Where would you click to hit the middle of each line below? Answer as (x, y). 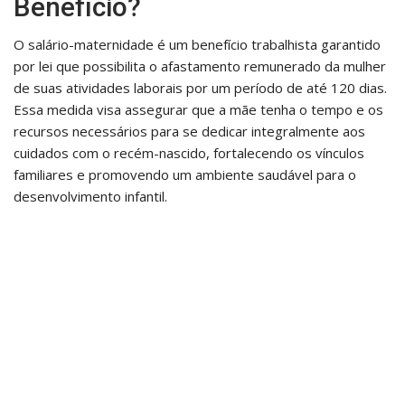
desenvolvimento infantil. (90, 196)
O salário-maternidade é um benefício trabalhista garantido (197, 44)
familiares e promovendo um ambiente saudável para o (185, 174)
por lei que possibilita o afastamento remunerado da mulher (200, 66)
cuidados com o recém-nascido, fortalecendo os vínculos (189, 152)
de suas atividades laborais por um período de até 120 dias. (200, 87)
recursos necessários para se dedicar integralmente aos (189, 131)
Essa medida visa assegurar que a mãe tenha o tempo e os (198, 109)
